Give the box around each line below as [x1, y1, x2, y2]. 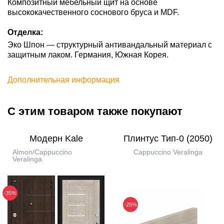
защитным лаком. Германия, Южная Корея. [7, 50, 168, 59]
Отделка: [7, 28, 43, 36]
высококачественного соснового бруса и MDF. [7, 8, 179, 16]
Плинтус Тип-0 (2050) [123, 133, 212, 143]
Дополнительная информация [7, 75, 119, 84]
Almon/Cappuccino [12, 148, 72, 156]
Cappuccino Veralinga [133, 148, 202, 156]
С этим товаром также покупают [7, 105, 182, 117]
